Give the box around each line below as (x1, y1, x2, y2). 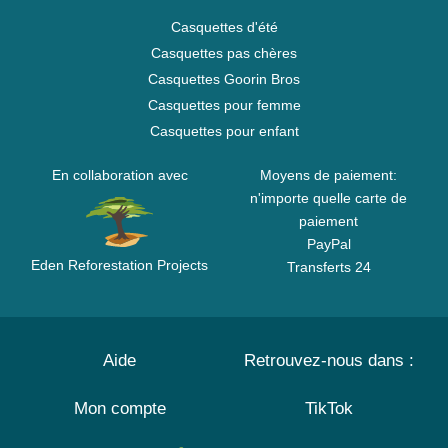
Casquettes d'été (170, 19, 278, 35)
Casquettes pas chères (151, 45, 297, 61)
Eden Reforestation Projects (31, 257, 208, 273)
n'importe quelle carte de (250, 190, 407, 206)
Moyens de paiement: (260, 167, 397, 183)
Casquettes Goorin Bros (148, 71, 300, 87)
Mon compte (73, 399, 166, 418)
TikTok (304, 399, 353, 418)
